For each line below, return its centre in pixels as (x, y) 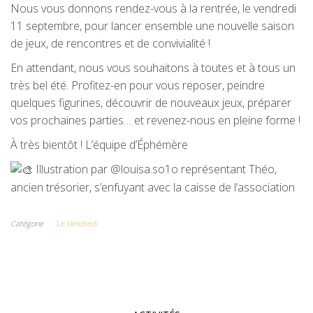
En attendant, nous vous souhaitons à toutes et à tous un (153, 68)
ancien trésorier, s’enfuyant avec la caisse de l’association (153, 188)
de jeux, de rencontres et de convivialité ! (110, 43)
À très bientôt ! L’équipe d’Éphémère (99, 145)
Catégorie (27, 224)
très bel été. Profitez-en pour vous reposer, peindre (138, 85)
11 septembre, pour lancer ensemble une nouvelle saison (152, 26)
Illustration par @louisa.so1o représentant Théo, (155, 169)
